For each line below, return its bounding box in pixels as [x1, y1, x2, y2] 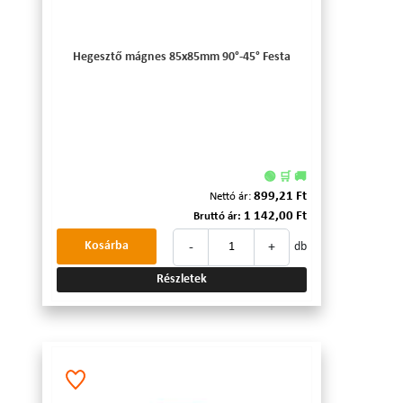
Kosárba [85, 240, 129, 253]
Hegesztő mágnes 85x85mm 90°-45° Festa [73, 51, 291, 64]
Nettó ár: [210, 191, 251, 203]
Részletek [157, 273, 207, 286]
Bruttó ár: [193, 210, 241, 223]
